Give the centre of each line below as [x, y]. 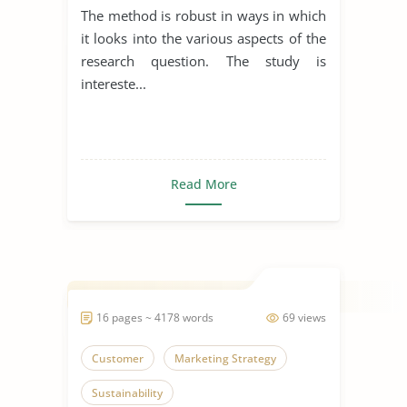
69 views [304, 317]
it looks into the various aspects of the [203, 38]
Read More [203, 184]
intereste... [114, 83]
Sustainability [127, 392]
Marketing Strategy [225, 358]
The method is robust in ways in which [203, 15]
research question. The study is [203, 60]
